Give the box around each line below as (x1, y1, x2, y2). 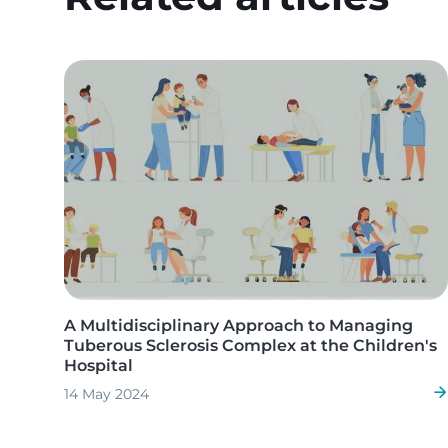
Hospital (64, 356, 133, 376)
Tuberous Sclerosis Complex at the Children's (64, 336, 437, 356)
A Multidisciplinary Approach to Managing (64, 316, 413, 336)
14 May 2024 (64, 385, 149, 404)
